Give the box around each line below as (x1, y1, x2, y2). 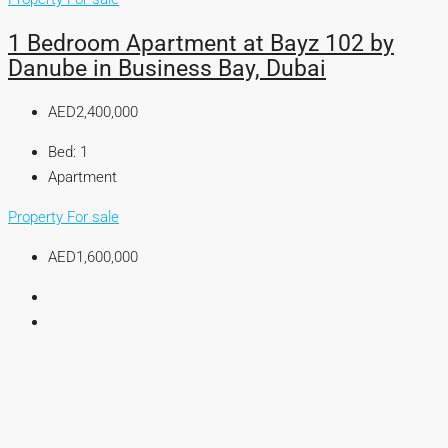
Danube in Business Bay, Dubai (8, 55, 326, 82)
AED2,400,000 (48, 102, 138, 121)
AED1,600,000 (48, 247, 138, 266)
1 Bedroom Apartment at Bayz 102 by (8, 30, 394, 57)
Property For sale (8, 207, 119, 226)
